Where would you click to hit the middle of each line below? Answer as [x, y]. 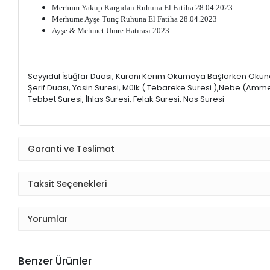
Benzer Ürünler [55, 261]
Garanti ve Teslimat [71, 149]
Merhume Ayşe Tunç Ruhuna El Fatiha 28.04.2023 [135, 19]
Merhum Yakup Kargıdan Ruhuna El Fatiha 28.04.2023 [143, 8]
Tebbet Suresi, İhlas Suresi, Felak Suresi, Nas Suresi [126, 99]
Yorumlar [48, 218]
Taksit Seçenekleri [67, 184]
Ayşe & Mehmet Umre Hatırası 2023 [111, 31]
